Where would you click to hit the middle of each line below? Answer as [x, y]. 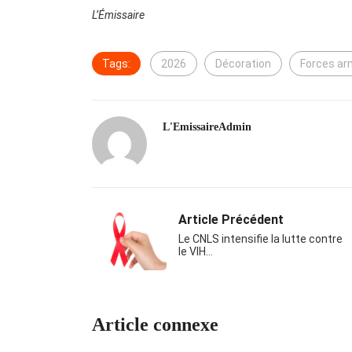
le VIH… [196, 252]
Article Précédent [231, 220]
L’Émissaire [118, 15]
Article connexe [155, 325]
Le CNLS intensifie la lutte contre [260, 239]
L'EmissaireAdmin [207, 127]
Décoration [243, 64]
